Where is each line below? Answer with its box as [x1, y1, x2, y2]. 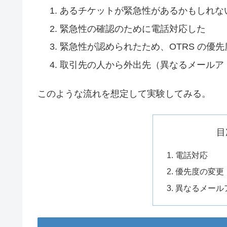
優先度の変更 [175, 167, 224, 176]
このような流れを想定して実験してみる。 [37, 88, 211, 99]
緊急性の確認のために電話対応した [59, 23, 206, 34]
